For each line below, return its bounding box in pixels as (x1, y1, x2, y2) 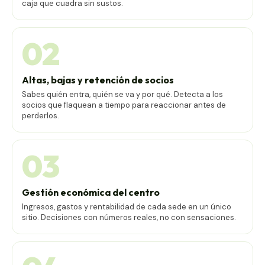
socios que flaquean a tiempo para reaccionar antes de (22, 99, 226, 110)
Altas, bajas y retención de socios (22, 73, 174, 86)
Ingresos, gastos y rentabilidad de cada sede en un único (22, 201, 231, 212)
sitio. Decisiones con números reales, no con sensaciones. (22, 212, 236, 222)
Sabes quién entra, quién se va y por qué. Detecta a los (22, 89, 223, 99)
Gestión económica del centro (22, 186, 160, 198)
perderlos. (22, 110, 59, 121)
